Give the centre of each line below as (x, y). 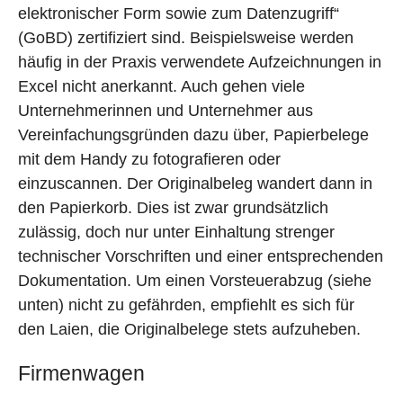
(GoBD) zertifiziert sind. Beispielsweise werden (186, 38)
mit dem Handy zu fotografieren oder (149, 160)
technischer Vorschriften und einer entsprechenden (201, 257)
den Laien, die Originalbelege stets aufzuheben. (189, 330)
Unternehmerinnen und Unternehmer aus (166, 111)
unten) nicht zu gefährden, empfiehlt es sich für (186, 305)
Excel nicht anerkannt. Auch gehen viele (161, 87)
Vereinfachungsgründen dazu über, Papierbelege (193, 135)
